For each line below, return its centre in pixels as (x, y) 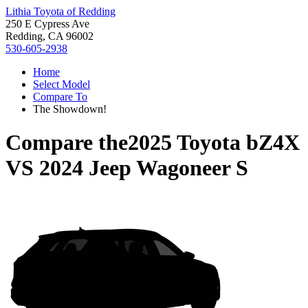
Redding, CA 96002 (49, 36)
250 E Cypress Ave (47, 24)
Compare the (67, 143)
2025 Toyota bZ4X (214, 143)
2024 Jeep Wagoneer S (144, 168)
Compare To (60, 97)
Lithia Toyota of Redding (60, 11)
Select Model (62, 84)
